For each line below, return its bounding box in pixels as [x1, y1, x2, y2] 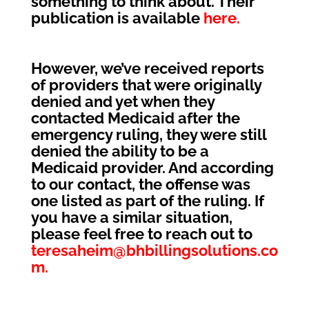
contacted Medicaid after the [30, 109, 240, 127]
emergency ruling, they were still [30, 126, 266, 143]
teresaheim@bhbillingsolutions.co [30, 241, 278, 259]
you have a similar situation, [30, 208, 232, 226]
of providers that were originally [30, 76, 261, 94]
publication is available [30, 9, 203, 27]
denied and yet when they [30, 92, 215, 110]
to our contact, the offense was [30, 175, 250, 193]
